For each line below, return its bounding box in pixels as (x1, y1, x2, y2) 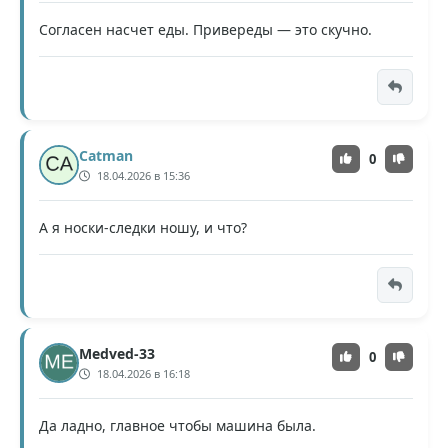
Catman (79, 145, 133, 165)
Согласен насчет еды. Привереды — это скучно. (39, 19, 372, 39)
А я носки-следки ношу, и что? (39, 217, 247, 237)
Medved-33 (79, 343, 155, 363)
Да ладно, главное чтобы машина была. (39, 415, 316, 435)
